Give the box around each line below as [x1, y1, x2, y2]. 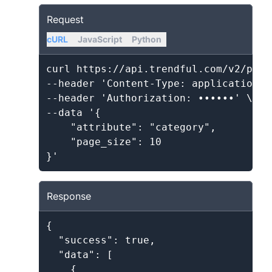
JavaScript [78, 34, 122, 44]
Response [47, 190, 91, 202]
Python [132, 34, 161, 44]
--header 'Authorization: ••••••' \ [46, 92, 253, 104]
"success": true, [46, 234, 155, 246]
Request [47, 13, 84, 25]
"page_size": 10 [46, 136, 161, 148]
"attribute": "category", [46, 121, 216, 133]
